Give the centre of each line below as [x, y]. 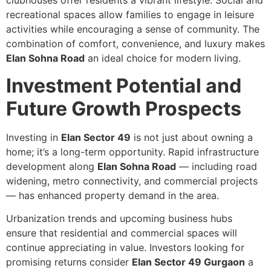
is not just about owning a [192, 137]
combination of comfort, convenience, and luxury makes [135, 44]
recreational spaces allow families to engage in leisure [130, 15]
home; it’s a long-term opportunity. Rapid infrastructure [132, 152]
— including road [217, 166]
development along [52, 166]
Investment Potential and [124, 85]
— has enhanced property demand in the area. [113, 195]
